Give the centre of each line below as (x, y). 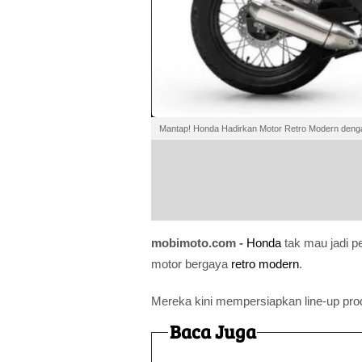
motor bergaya (191, 263)
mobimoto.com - (199, 242)
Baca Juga (213, 331)
